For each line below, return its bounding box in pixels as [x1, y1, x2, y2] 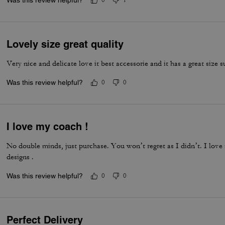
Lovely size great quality [7, 38, 124, 50]
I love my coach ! [7, 121, 89, 133]
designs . [7, 152, 34, 162]
